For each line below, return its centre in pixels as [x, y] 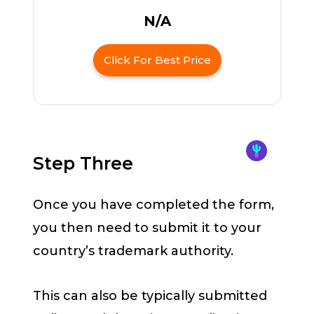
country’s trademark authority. [133, 251]
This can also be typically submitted [150, 296]
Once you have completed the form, [153, 204]
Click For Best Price [157, 60]
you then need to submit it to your [147, 227]
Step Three [83, 163]
